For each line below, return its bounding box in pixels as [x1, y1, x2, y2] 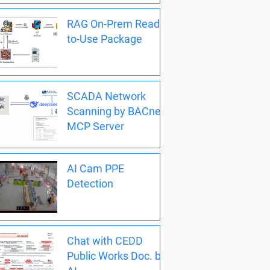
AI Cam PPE [67, 162, 124, 175]
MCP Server [67, 119, 124, 133]
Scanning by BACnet [67, 104, 165, 118]
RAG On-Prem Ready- [67, 17, 168, 30]
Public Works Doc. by [67, 250, 166, 263]
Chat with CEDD [67, 234, 143, 248]
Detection [67, 177, 113, 190]
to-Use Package [67, 32, 142, 45]
